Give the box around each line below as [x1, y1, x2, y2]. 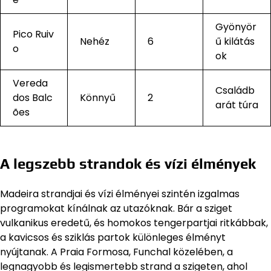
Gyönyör [215, 20, 256, 34]
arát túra [215, 98, 258, 113]
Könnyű [80, 91, 116, 105]
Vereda [13, 76, 48, 91]
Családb [215, 83, 255, 98]
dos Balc [13, 91, 53, 105]
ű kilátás [215, 34, 255, 49]
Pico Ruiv [13, 27, 54, 42]
